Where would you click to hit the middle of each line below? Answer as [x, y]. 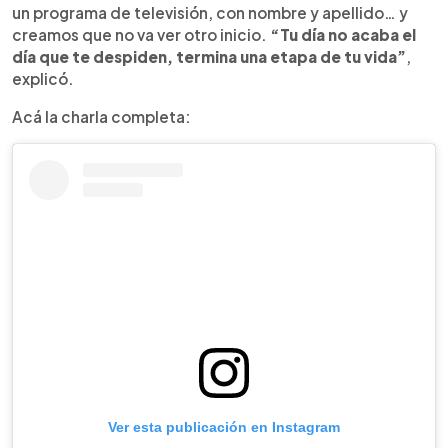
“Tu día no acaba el [343, 34]
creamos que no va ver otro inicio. [141, 34]
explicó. [43, 78]
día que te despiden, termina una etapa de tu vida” [209, 56]
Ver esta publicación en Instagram [224, 426]
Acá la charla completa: [101, 116]
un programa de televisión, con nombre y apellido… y [210, 12]
